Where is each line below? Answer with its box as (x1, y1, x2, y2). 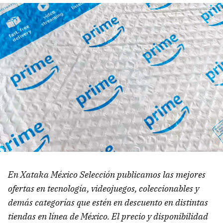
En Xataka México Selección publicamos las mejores (8, 168, 206, 180)
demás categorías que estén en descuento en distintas (8, 196, 208, 208)
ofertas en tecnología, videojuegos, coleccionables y (8, 182, 199, 194)
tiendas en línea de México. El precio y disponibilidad (8, 210, 208, 222)
